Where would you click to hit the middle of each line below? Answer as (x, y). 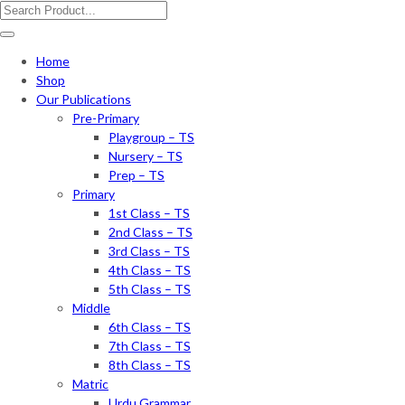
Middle (91, 308)
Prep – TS (137, 175)
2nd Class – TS (151, 232)
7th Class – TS (150, 346)
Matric (90, 384)
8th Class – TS (150, 365)
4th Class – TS (150, 270)
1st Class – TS (149, 213)
